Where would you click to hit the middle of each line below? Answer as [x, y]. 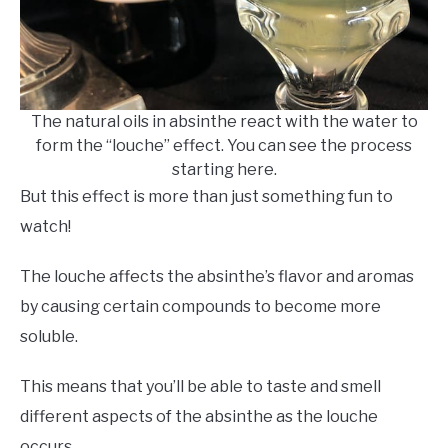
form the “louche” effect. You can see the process [224, 145]
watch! [45, 226]
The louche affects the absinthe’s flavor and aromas [217, 276]
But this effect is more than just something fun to [206, 196]
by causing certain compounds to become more [200, 306]
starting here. [224, 169]
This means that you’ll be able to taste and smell [200, 386]
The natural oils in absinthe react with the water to [224, 121]
